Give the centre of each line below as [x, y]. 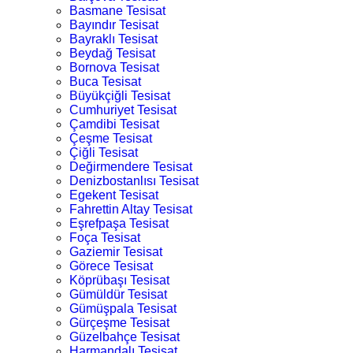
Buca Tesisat [105, 82]
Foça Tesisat [105, 238]
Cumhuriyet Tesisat [123, 110]
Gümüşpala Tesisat [123, 308]
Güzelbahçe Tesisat [124, 337]
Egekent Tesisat [114, 195]
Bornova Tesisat [114, 67]
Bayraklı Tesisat [113, 39]
